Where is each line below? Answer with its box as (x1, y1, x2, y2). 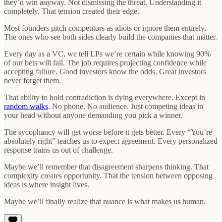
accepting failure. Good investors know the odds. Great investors (4, 67, 206, 76)
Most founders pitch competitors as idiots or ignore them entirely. (4, 23, 206, 32)
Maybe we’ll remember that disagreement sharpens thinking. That (4, 162, 209, 171)
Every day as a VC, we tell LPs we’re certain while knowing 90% (4, 49, 211, 58)
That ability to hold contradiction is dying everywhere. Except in (4, 93, 205, 102)
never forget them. (4, 76, 61, 85)
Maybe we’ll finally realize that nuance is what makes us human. (4, 197, 206, 206)
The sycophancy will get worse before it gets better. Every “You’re (4, 127, 212, 136)
